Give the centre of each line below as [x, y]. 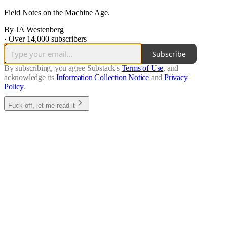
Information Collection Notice [103, 78]
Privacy [176, 78]
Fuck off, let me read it [42, 106]
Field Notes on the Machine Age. [57, 13]
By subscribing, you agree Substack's [62, 68]
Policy [14, 87]
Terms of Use [142, 68]
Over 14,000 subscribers [48, 39]
